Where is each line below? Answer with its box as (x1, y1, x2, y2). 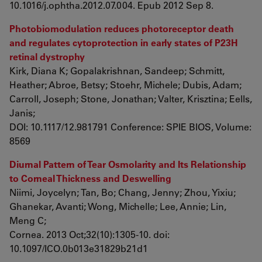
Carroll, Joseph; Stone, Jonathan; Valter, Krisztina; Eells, (9, 92, 252, 105)
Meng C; (9, 214, 46, 226)
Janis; (9, 106, 35, 119)
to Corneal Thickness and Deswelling (9, 172, 171, 184)
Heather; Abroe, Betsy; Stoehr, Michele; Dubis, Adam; (9, 78, 242, 91)
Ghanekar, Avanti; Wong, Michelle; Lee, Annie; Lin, (9, 200, 226, 212)
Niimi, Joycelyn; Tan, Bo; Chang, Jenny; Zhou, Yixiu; (9, 186, 236, 198)
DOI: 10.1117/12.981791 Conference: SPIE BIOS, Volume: (9, 120, 251, 133)
